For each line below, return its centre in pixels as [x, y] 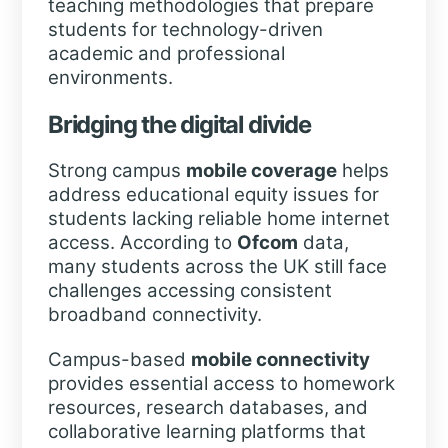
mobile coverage [261, 171]
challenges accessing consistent [189, 291]
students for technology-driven [185, 30]
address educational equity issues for [213, 195]
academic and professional [166, 54]
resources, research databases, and [207, 407]
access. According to [142, 243]
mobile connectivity [280, 359]
